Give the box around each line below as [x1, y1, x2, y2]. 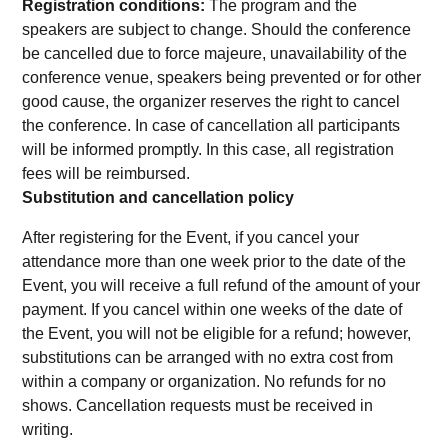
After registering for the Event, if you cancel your [22, 228, 360, 246]
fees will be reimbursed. [22, 164, 191, 182]
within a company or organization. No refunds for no [22, 372, 387, 390]
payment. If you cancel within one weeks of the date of [22, 300, 403, 318]
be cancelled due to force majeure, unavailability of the [22, 44, 408, 62]
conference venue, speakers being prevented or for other [22, 68, 422, 86]
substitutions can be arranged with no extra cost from [22, 348, 394, 366]
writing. [22, 420, 82, 438]
